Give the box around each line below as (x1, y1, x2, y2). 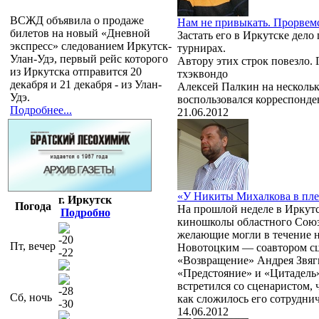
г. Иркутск (58, 193, 112, 206)
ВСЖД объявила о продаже (10, 14, 144, 26)
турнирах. (177, 41, 226, 54)
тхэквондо (177, 67, 228, 80)
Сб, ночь (10, 291, 52, 303)
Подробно (60, 206, 110, 219)
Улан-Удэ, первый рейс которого (10, 52, 168, 65)
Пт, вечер (10, 239, 56, 252)
